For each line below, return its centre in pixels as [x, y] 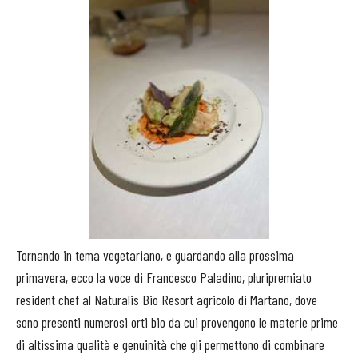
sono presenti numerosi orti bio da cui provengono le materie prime [177, 322]
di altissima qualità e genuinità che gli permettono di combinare [170, 345]
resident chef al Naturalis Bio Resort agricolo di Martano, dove [167, 300]
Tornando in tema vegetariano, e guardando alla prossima [155, 255]
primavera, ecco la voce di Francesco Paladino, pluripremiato [164, 278]
